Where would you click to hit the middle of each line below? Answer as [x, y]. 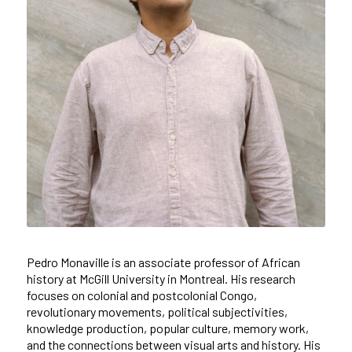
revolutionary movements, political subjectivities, [157, 311]
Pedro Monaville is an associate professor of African [163, 262]
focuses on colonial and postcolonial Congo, [141, 295]
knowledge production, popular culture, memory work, [167, 328]
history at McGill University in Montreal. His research [161, 278]
